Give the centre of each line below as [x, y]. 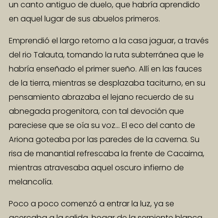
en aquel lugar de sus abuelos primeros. [84, 19]
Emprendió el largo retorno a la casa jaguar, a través [109, 41]
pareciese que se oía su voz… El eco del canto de [102, 126]
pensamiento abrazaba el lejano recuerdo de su [101, 97]
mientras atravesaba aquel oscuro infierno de [96, 168]
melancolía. [31, 182]
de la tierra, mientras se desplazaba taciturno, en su [107, 83]
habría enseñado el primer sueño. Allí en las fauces [105, 69]
